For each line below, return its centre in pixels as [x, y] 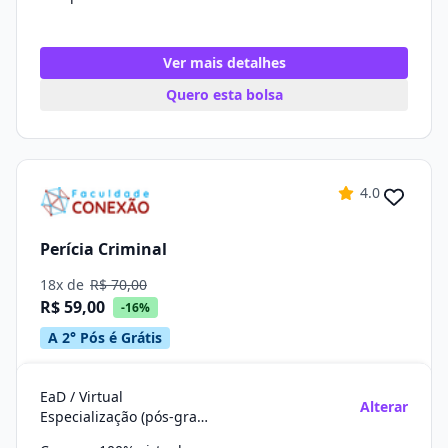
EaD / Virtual [81, 396]
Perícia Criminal [103, 248]
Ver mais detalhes [224, 62]
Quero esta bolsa [224, 94]
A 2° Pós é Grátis [105, 337]
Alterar [384, 406]
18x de [64, 284]
